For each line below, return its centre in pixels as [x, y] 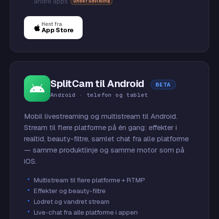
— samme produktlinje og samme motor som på [104, 150]
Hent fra [52, 24]
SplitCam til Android [99, 84]
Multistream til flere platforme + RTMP [89, 180]
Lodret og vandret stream [72, 201]
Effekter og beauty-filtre [70, 191]
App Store [58, 30]
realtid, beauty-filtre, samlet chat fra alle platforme [106, 139]
